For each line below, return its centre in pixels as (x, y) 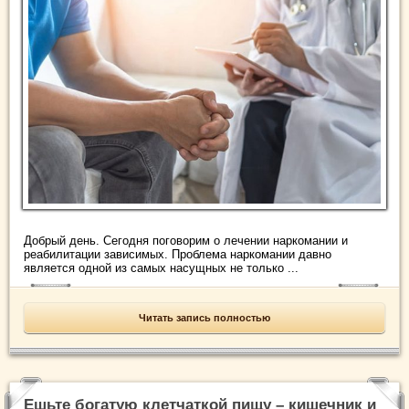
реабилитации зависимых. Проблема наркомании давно (178, 255)
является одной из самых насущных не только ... (161, 268)
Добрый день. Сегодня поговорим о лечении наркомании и (186, 241)
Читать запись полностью (204, 318)
